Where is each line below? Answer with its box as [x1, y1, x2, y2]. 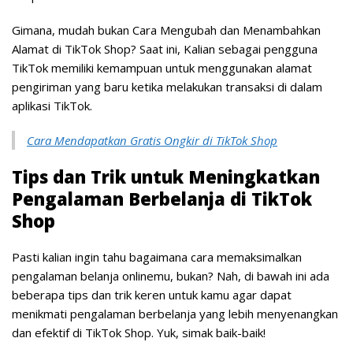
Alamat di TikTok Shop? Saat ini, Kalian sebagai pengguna [12, 40, 318, 57]
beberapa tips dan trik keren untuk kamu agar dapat [12, 286, 292, 303]
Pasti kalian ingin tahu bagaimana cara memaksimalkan [12, 248, 302, 265]
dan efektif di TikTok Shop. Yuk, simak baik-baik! [12, 324, 266, 340]
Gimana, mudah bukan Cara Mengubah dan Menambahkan [12, 21, 321, 38]
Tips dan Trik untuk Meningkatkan [12, 164, 320, 188]
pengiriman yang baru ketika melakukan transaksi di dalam [12, 78, 322, 95]
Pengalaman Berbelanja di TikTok [12, 186, 312, 210]
